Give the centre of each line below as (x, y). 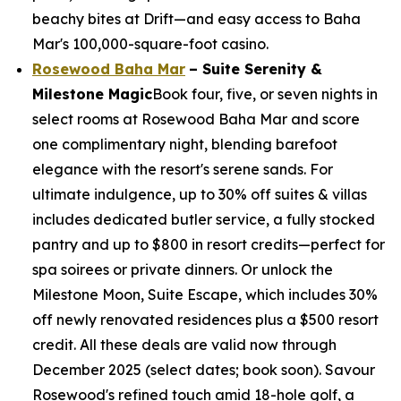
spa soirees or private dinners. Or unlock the (183, 269)
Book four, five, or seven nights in (265, 94)
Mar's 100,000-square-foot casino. (150, 44)
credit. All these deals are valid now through (184, 345)
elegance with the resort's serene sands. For (183, 169)
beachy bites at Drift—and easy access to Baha (196, 19)
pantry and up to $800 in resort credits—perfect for (209, 244)
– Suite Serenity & (256, 69)
